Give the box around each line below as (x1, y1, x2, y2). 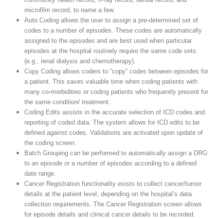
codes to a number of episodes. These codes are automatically (24, 27, 202, 35)
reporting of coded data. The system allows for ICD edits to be (24, 119, 200, 127)
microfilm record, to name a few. (24, 6, 115, 14)
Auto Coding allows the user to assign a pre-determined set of (24, 17, 198, 24)
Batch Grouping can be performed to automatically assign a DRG (24, 149, 207, 157)
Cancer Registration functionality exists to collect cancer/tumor (24, 180, 201, 188)
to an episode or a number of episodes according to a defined (24, 160, 197, 167)
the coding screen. (24, 139, 76, 147)
